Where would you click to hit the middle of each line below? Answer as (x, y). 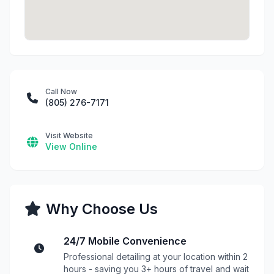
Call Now (61, 91)
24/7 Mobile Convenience (125, 241)
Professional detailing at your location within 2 (156, 257)
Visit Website (69, 135)
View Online (71, 146)
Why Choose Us (102, 209)
